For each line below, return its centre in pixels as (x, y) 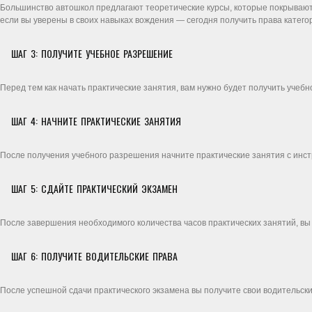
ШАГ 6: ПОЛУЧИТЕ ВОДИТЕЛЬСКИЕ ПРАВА (94, 256)
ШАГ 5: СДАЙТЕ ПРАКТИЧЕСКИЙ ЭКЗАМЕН (94, 188)
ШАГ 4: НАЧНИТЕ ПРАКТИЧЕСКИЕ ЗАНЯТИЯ (96, 121)
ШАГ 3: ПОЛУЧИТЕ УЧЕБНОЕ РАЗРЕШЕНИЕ (92, 53)
